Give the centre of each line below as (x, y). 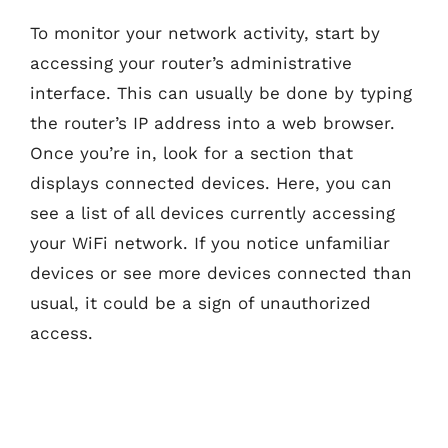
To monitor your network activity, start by (205, 32)
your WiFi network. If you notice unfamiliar (210, 242)
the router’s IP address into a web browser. (212, 122)
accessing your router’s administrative (191, 62)
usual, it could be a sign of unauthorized (200, 302)
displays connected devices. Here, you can (211, 182)
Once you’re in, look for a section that (191, 152)
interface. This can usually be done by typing (221, 92)
